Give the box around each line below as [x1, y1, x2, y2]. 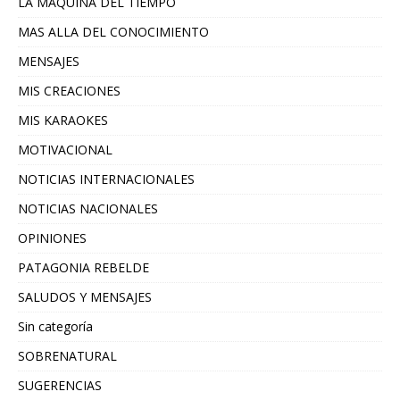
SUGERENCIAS [18, 376, 102, 394]
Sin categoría [18, 317, 93, 335]
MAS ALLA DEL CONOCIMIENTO [18, 22, 209, 40]
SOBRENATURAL [18, 346, 117, 364]
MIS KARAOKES [18, 111, 108, 129]
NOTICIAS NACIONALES [18, 199, 158, 217]
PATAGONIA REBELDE [18, 258, 149, 276]
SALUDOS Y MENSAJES [18, 287, 152, 305]
